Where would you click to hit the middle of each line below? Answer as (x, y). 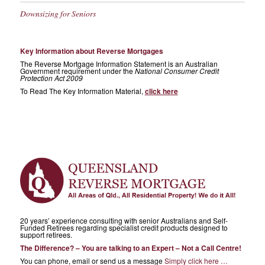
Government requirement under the (77, 71)
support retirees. (46, 234)
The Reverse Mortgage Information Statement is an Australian (119, 64)
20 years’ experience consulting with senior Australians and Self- (124, 220)
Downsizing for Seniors (58, 13)
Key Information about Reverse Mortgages (91, 51)
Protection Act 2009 (51, 78)
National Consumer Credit (177, 71)
